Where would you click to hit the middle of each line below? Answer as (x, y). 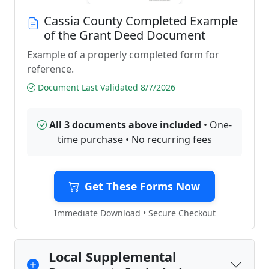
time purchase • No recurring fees (134, 139)
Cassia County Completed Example (141, 21)
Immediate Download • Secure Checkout (134, 213)
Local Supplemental (113, 257)
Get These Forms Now (142, 186)
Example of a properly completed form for (123, 55)
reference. (50, 69)
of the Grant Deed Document (125, 35)
